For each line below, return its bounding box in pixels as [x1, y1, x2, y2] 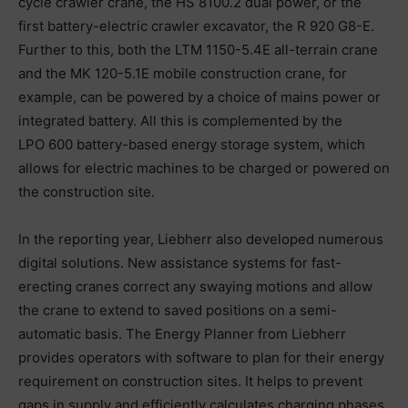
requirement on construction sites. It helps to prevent [18, 372, 362, 390]
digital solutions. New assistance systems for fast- [18, 253, 342, 271]
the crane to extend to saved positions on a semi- [18, 301, 337, 319]
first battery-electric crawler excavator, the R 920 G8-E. [18, 16, 374, 35]
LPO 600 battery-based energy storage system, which [18, 135, 365, 153]
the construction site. [18, 182, 155, 200]
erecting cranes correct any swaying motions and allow [18, 277, 372, 295]
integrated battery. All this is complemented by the [18, 111, 342, 129]
